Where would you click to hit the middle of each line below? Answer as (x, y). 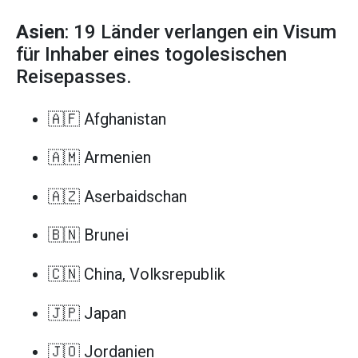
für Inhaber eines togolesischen (151, 55)
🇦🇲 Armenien (99, 158)
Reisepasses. (74, 77)
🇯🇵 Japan (87, 313)
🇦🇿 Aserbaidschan (117, 196)
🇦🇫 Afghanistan (107, 119)
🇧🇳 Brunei (88, 235)
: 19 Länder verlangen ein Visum (201, 32)
